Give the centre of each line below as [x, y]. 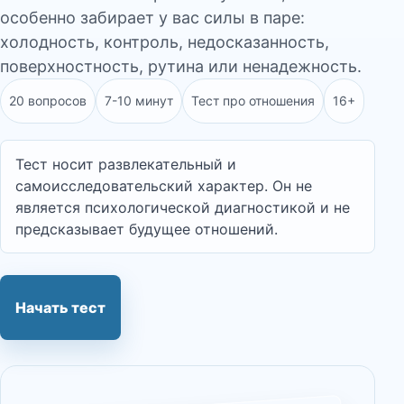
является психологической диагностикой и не [183, 207]
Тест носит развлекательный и [126, 164]
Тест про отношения [253, 101]
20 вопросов [48, 101]
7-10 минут [139, 101]
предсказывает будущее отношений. [147, 229]
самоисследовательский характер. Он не [164, 186]
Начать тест [60, 307]
